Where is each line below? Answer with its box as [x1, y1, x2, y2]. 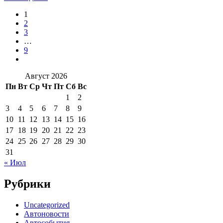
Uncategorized [24, 200, 70, 209]
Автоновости [24, 209, 69, 218]
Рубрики [4, 177, 51, 190]
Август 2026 [25, 71, 67, 80]
